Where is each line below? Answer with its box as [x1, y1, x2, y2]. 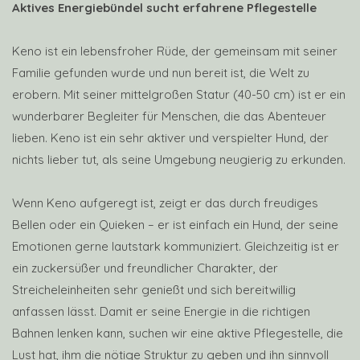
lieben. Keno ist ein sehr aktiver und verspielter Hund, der [12, 130, 329, 145]
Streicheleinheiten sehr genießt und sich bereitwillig [12, 282, 296, 297]
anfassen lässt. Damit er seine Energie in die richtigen [12, 304, 310, 319]
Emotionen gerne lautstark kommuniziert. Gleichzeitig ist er [12, 239, 339, 254]
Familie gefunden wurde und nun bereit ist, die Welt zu [12, 65, 309, 80]
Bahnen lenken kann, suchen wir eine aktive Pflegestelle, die [12, 325, 343, 341]
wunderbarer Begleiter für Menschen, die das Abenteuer [12, 108, 326, 124]
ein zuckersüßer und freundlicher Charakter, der [12, 260, 278, 276]
